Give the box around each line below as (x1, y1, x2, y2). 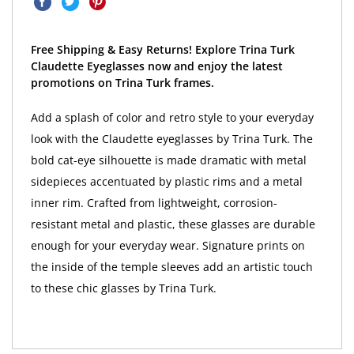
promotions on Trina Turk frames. (30, 75, 214, 91)
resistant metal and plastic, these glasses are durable (30, 217, 315, 232)
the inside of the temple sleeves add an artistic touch (30, 259, 313, 275)
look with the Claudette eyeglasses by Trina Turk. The (30, 131, 313, 147)
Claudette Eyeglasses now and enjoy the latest (30, 58, 283, 74)
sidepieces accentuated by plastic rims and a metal (30, 174, 303, 190)
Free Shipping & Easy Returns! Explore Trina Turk (30, 42, 295, 58)
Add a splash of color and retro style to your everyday (30, 110, 314, 126)
